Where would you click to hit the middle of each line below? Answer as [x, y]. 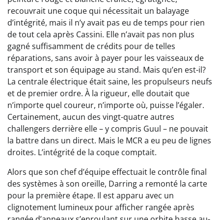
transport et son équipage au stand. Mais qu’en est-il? [107, 70]
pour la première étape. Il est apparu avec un [91, 196]
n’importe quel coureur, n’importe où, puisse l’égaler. [106, 105]
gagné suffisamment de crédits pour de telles [91, 46]
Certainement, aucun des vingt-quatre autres [91, 117]
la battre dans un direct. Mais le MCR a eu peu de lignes [109, 141]
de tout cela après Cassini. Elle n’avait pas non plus [101, 35]
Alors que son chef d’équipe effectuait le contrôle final [107, 172]
